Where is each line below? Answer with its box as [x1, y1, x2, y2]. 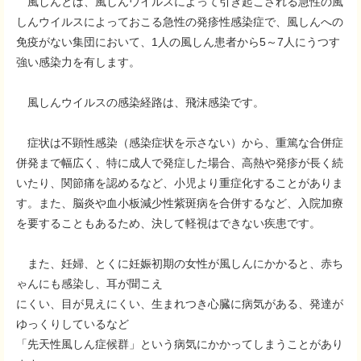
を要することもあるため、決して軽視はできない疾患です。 [16, 217, 321, 230]
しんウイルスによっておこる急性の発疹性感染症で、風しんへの [16, 15, 343, 28]
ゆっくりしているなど [16, 317, 129, 330]
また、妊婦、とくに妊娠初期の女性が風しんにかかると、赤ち [16, 257, 343, 270]
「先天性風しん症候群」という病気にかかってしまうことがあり [16, 338, 343, 351]
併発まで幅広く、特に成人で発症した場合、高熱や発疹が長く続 [16, 156, 343, 169]
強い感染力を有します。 [16, 56, 140, 68]
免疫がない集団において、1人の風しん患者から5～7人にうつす [16, 35, 340, 48]
